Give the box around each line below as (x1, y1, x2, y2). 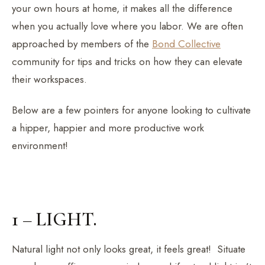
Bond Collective (152, 36, 221, 51)
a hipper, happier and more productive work (12, 120, 204, 135)
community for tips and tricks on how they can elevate (12, 54, 243, 69)
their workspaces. (12, 72, 90, 86)
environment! (12, 138, 74, 153)
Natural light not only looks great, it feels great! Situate (12, 241, 245, 256)
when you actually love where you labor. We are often (12, 18, 243, 33)
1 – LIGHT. (12, 207, 97, 231)
